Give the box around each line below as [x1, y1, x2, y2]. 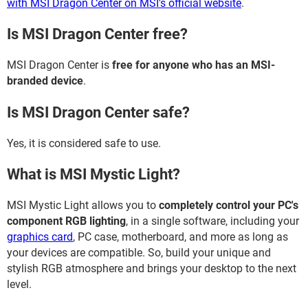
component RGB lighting [7, 214, 126, 228]
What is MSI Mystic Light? [7, 166, 180, 184]
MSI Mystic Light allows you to [7, 199, 159, 212]
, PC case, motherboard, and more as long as [73, 230, 288, 244]
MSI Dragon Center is [7, 58, 112, 72]
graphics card [7, 230, 73, 244]
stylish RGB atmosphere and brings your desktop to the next [7, 262, 296, 276]
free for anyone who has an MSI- [112, 58, 275, 72]
